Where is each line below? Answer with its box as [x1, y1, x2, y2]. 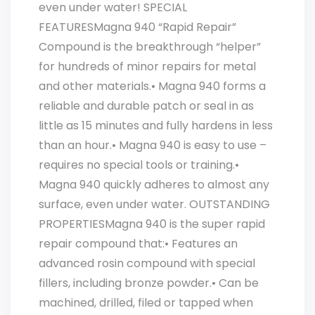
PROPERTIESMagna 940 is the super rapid [39, 216, 265, 232]
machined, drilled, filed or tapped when [39, 295, 253, 311]
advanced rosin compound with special [39, 255, 255, 271]
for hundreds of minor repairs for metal [39, 58, 256, 75]
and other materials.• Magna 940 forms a [39, 78, 266, 94]
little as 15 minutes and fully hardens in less [39, 117, 273, 134]
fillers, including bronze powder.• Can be [39, 275, 259, 291]
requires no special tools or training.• [39, 157, 239, 173]
